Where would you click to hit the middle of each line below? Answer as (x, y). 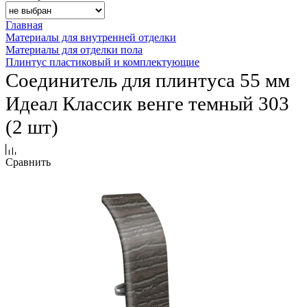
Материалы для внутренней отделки (91, 38)
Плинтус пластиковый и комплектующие (102, 62)
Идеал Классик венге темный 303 (147, 104)
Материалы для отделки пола (74, 50)
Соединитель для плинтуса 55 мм (148, 81)
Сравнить (28, 162)
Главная (24, 25)
